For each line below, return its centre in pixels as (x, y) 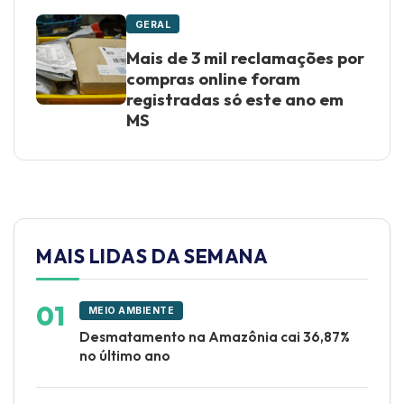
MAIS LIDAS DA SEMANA (152, 257)
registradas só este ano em (235, 100)
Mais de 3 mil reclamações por (245, 59)
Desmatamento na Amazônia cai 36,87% (215, 337)
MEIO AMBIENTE (131, 311)
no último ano (125, 356)
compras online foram (213, 79)
